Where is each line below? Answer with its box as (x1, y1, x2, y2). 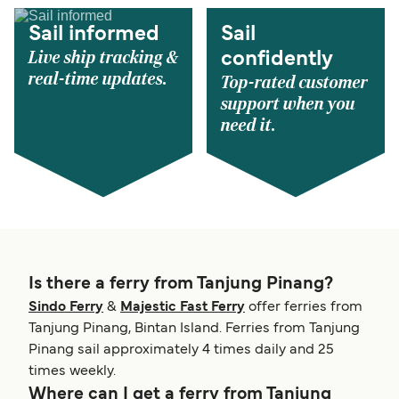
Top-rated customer (221, 72, 368, 94)
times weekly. (28, 365, 116, 379)
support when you (221, 94, 355, 116)
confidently (221, 50, 333, 70)
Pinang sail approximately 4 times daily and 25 (28, 344, 334, 357)
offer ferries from (245, 301, 362, 314)
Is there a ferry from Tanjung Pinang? (28, 276, 333, 293)
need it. (221, 115, 276, 137)
